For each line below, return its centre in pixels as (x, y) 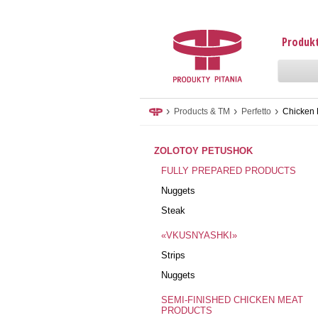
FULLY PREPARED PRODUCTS (229, 171)
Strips (173, 255)
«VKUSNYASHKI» (199, 235)
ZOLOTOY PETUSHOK (203, 151)
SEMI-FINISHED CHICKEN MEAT (232, 300)
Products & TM (202, 111)
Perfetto (256, 111)
